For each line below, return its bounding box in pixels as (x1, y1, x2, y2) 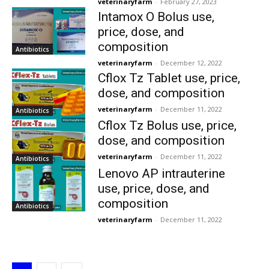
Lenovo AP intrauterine (97, 166, 225, 181)
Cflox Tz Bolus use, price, (97, 118, 237, 133)
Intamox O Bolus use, (97, 9, 214, 24)
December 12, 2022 (160, 58, 222, 67)
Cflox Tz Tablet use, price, (97, 70, 240, 85)
